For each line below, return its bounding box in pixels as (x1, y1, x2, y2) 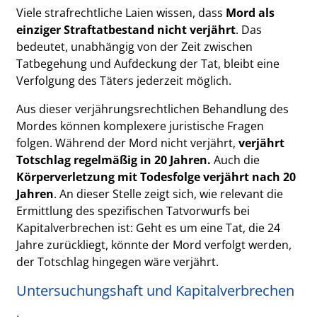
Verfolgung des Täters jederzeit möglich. (16, 72, 232, 88)
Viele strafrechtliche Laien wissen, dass (16, 4, 226, 21)
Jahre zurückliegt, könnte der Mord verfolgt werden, (16, 236, 292, 253)
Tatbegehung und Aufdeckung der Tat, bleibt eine (16, 55, 280, 71)
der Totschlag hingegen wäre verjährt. (16, 253, 219, 270)
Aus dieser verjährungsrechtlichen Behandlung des (16, 100, 289, 117)
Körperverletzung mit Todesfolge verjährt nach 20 (16, 168, 296, 185)
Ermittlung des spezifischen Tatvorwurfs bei (16, 202, 250, 219)
